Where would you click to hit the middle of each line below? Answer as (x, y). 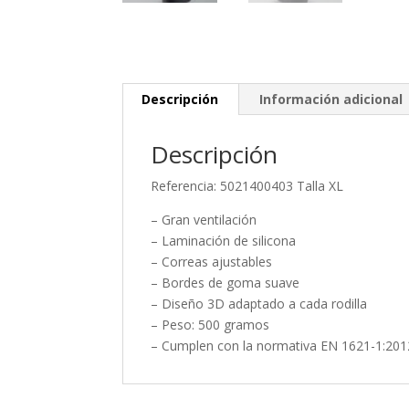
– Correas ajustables (212, 261)
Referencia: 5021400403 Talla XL (247, 185)
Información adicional (331, 99)
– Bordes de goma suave (225, 282)
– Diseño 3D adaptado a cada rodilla (259, 303)
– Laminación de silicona (224, 240)
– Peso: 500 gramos (210, 324)
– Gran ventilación (204, 219)
